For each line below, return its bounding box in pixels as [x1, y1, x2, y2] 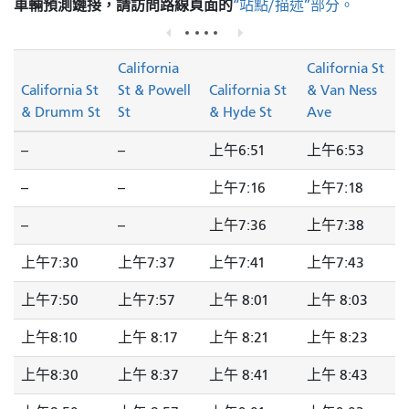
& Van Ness [307, 82, 377, 100]
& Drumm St [21, 104, 100, 121]
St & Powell [118, 82, 191, 100]
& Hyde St [209, 104, 272, 121]
